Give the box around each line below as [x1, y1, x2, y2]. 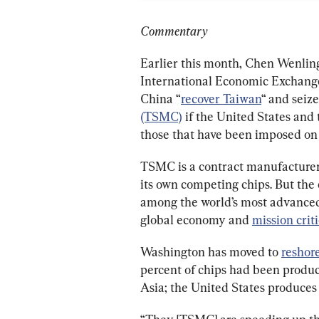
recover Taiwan [181, 91, 261, 107]
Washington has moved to [140, 244, 281, 260]
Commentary [140, 23, 207, 39]
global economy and [140, 212, 252, 228]
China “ [140, 91, 181, 107]
